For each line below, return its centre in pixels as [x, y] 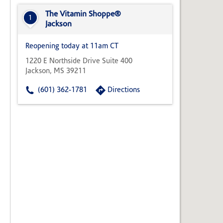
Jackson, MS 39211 [56, 72]
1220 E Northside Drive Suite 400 [79, 62]
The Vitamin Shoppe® [83, 15]
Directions [124, 91]
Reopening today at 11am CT [72, 47]
